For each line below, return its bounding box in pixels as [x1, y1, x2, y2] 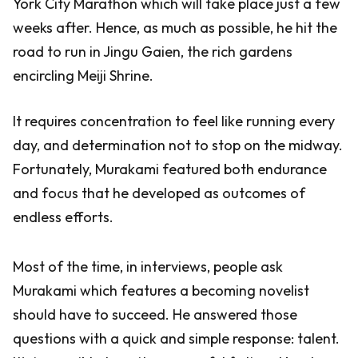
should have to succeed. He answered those [13, 305, 297, 324]
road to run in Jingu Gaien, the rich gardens [13, 42, 292, 61]
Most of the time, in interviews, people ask [13, 257, 283, 276]
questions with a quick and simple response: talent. [13, 329, 340, 348]
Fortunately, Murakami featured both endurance [13, 160, 327, 178]
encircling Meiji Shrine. [13, 66, 153, 85]
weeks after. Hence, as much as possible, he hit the [13, 18, 337, 37]
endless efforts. [13, 208, 113, 226]
